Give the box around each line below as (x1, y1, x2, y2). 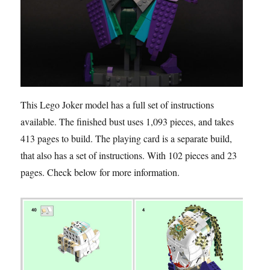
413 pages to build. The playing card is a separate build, (20, 131, 233, 145)
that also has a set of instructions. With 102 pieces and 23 (20, 148, 237, 162)
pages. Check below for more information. (20, 165, 180, 178)
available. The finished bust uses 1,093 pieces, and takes (20, 115, 234, 128)
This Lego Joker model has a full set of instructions (20, 98, 215, 111)
